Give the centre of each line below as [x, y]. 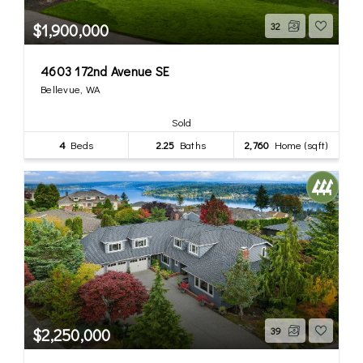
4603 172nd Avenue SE [105, 70]
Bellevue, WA [70, 88]
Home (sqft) [299, 144]
